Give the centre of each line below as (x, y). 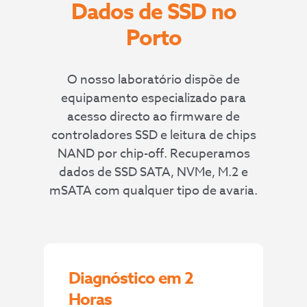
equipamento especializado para (153, 98)
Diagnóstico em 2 (131, 279)
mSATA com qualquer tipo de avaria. (153, 191)
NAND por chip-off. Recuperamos (153, 153)
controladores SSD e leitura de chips (153, 135)
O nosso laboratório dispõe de (153, 79)
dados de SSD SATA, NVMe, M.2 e (153, 172)
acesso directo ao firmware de (153, 116)
